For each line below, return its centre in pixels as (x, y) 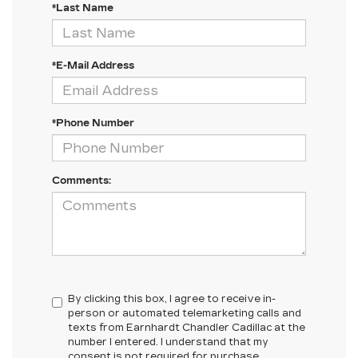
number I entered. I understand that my (168, 342)
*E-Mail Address (93, 66)
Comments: (82, 181)
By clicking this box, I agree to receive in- (172, 299)
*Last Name (83, 8)
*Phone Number (93, 123)
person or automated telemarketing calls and (185, 314)
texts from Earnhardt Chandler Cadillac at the (187, 328)
